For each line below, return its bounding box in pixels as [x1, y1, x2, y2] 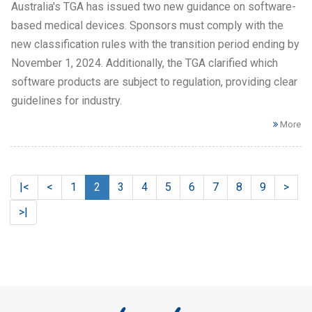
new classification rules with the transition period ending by [11, 38, 299, 52]
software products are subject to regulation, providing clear [11, 75, 297, 89]
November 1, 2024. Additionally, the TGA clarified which [11, 56, 278, 70]
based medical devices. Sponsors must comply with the [11, 19, 283, 33]
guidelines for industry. [11, 94, 122, 108]
